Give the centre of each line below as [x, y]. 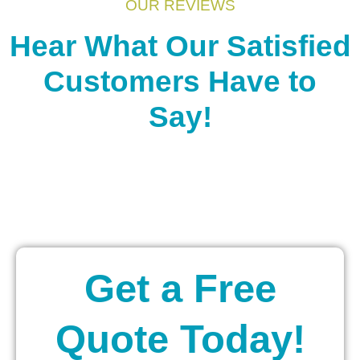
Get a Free [180, 289]
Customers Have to [180, 82]
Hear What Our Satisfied [180, 47]
